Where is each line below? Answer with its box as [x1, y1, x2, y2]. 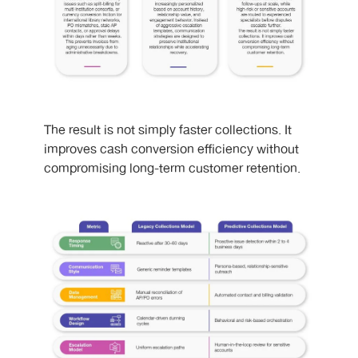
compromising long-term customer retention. [44, 158, 300, 179]
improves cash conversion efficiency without [44, 139, 299, 160]
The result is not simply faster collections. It [44, 120, 292, 141]
